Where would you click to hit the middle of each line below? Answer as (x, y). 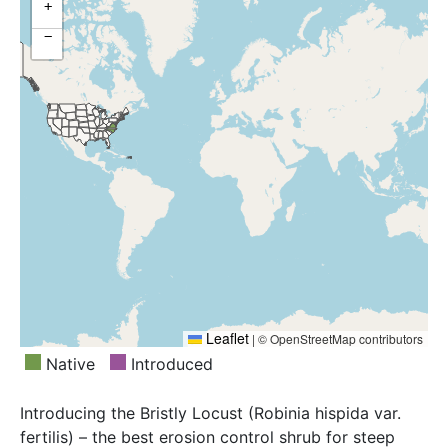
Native (68, 364)
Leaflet (225, 338)
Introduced (169, 364)
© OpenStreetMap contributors (339, 339)
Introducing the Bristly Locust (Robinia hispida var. (210, 413)
